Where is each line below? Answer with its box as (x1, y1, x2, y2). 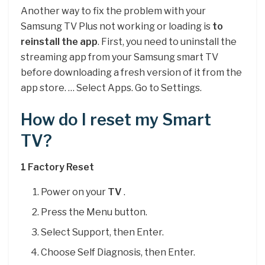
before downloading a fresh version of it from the (21, 67, 242, 79)
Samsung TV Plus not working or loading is (21, 21, 212, 33)
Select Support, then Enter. (41, 227, 164, 238)
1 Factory (21, 161, 66, 173)
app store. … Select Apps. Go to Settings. (21, 82, 202, 94)
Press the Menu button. (41, 206, 148, 218)
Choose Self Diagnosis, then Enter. (41, 247, 196, 258)
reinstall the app (21, 36, 98, 48)
